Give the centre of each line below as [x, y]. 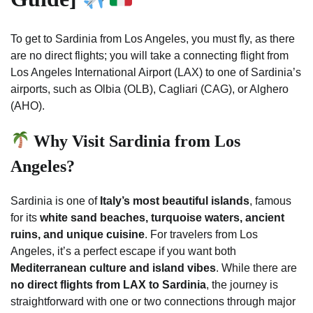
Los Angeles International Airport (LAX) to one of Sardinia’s [156, 72]
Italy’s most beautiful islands [175, 201]
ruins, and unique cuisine [78, 234]
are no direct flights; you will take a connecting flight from [150, 55]
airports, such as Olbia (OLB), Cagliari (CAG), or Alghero [150, 89]
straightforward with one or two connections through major [153, 301]
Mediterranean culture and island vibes [113, 268]
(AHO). [28, 105]
